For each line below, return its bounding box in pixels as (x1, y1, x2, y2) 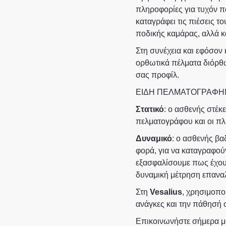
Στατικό (135, 105, 164, 114)
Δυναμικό (135, 134, 172, 143)
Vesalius (149, 188, 182, 196)
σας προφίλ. (135, 71, 179, 79)
